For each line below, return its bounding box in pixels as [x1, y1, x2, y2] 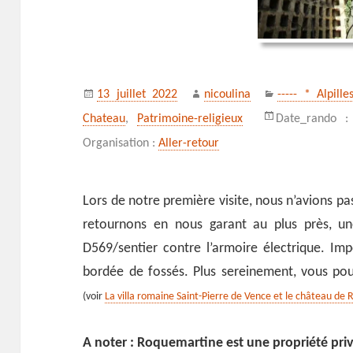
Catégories [277, 82, 333, 95]
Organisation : [83, 136, 159, 150]
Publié [96, 82, 128, 95]
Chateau [83, 112, 126, 125]
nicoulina [204, 87, 251, 101]
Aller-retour [158, 136, 220, 150]
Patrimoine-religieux [136, 112, 243, 125]
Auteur [203, 82, 239, 95]
